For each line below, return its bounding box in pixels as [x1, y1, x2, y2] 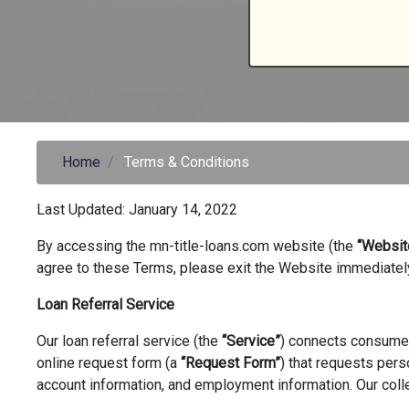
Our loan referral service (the [37, 332, 222, 350]
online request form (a [37, 354, 181, 372]
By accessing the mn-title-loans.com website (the [37, 237, 357, 255]
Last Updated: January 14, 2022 [37, 201, 237, 218]
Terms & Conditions [124, 153, 249, 171]
